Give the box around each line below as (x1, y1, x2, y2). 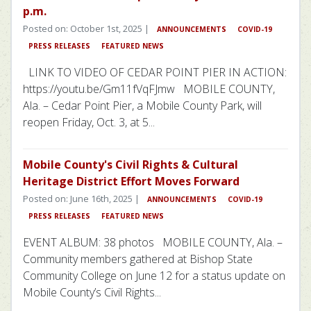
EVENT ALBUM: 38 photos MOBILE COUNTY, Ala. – (23, 234, 283, 250)
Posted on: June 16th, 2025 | (23, 192, 142, 205)
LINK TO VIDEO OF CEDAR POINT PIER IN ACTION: (23, 64, 287, 80)
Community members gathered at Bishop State (23, 251, 253, 267)
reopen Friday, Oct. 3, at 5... (23, 114, 155, 130)
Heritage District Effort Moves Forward (23, 173, 239, 189)
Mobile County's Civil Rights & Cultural (23, 156, 238, 172)
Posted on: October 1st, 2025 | (23, 22, 151, 35)
